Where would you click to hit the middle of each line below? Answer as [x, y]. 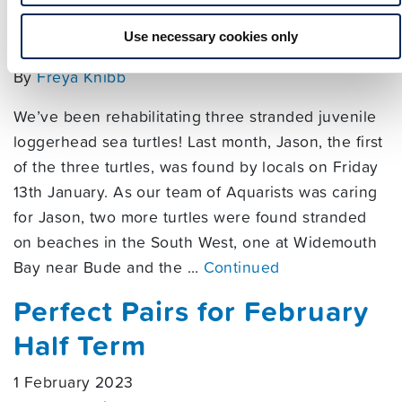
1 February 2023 [74, 382]
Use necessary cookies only [211, 36]
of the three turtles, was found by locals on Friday [196, 167]
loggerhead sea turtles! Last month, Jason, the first [198, 142]
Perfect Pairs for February [191, 311]
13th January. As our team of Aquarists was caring [196, 192]
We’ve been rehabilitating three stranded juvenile [195, 117]
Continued [241, 267]
